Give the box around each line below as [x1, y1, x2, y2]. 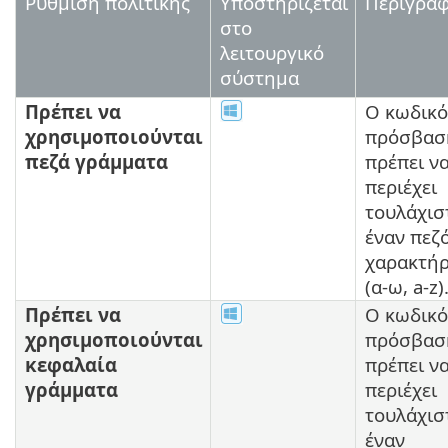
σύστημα [220, 64, 299, 90]
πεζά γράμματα [25, 148, 168, 174]
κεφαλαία [25, 351, 117, 377]
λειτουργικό [220, 39, 324, 65]
